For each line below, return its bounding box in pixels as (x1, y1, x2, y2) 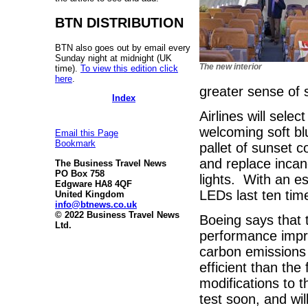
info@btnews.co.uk (55, 199, 137, 210)
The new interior (199, 61, 262, 71)
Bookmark (55, 138, 96, 149)
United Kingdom (55, 188, 124, 199)
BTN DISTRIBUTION (55, 14, 184, 30)
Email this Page (55, 128, 118, 139)
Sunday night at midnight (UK (55, 52, 172, 63)
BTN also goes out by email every (55, 42, 190, 53)
